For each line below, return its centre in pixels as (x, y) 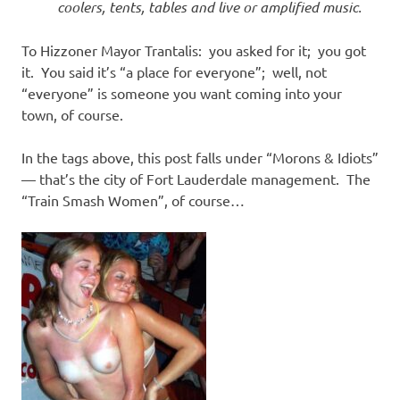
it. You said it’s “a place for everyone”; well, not (174, 72)
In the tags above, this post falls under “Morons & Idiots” (200, 158)
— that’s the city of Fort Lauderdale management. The (196, 179)
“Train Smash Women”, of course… (133, 200)
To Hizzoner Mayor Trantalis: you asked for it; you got (194, 50)
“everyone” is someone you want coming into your (182, 93)
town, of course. (72, 115)
